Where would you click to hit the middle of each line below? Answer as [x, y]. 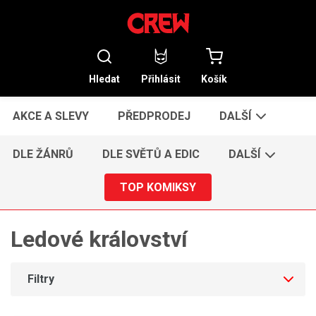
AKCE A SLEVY [51, 116]
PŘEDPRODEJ [154, 116]
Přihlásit [160, 79]
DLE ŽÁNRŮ [43, 154]
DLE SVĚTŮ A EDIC [151, 154]
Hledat [104, 79]
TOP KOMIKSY [158, 187]
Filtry [41, 279]
